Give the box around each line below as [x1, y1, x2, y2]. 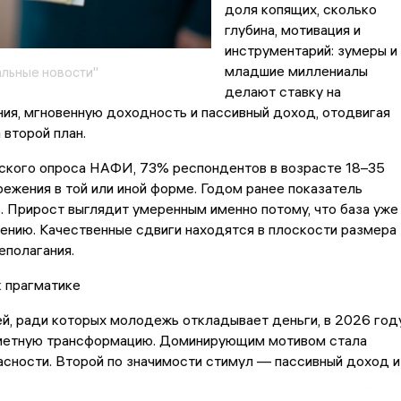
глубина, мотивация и [224, 21, 361, 39]
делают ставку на [224, 82, 341, 101]
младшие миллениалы [224, 62, 368, 81]
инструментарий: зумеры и [224, 41, 397, 60]
